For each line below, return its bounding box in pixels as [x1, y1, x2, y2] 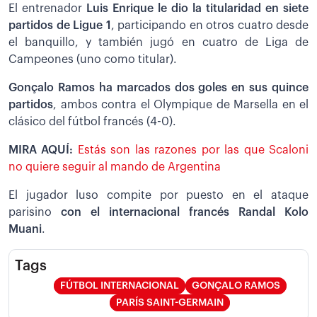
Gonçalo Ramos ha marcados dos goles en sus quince [8, 81, 309, 93]
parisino [8, 206, 52, 218]
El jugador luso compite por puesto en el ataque [8, 189, 309, 201]
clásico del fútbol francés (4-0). [8, 115, 176, 127]
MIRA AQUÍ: [8, 144, 78, 156]
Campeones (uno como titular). [8, 53, 177, 65]
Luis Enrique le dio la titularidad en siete [86, 2, 309, 14]
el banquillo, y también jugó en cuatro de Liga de [8, 36, 309, 48]
